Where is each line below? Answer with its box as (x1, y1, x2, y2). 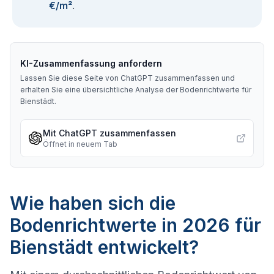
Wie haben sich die (10, 192, 176, 214)
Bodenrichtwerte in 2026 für (10, 214, 261, 236)
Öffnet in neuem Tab (43, 139, 117, 149)
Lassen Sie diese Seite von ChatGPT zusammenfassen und (20, 73, 235, 83)
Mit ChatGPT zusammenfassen (43, 128, 176, 138)
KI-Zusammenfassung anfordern (20, 58, 162, 68)
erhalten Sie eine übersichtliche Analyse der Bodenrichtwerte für (20, 85, 251, 94)
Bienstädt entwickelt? (10, 236, 199, 258)
